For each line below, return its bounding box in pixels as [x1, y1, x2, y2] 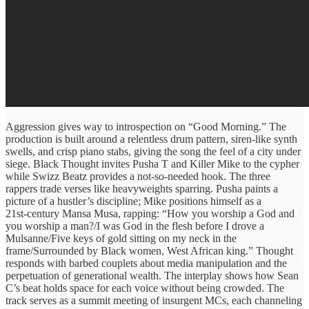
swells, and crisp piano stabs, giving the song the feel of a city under [6, 145, 301, 157]
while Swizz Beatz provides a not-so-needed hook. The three [6, 170, 270, 182]
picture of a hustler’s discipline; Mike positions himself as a [6, 195, 261, 207]
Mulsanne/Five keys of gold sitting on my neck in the [6, 232, 237, 244]
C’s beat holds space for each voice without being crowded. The [6, 281, 284, 294]
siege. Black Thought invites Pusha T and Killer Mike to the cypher [6, 157, 299, 170]
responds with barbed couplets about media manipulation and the [6, 257, 287, 269]
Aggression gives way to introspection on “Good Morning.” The [6, 120, 286, 132]
